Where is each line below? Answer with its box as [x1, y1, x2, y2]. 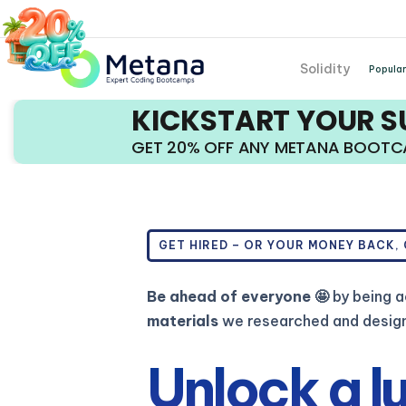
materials [147, 311, 218, 330]
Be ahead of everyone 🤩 [147, 286, 329, 305]
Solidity [300, 61, 351, 77]
